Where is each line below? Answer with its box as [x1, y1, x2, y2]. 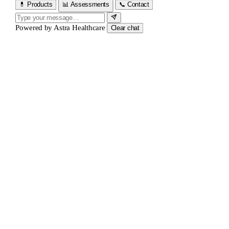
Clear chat [110, 24, 140, 32]
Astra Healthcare [53, 23, 105, 32]
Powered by [15, 23, 54, 32]
